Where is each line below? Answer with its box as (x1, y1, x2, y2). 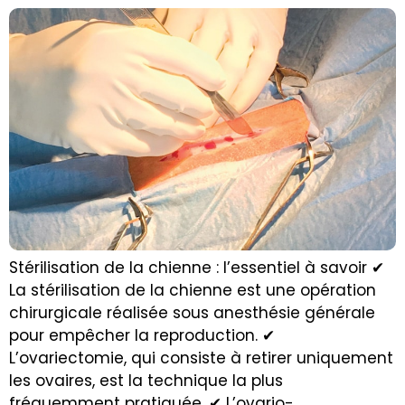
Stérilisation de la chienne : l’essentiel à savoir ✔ (9, 256, 384, 278)
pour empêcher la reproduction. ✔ (9, 324, 275, 346)
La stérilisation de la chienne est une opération (9, 278, 376, 301)
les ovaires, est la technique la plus (9, 369, 283, 391)
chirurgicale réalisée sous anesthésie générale (9, 301, 375, 324)
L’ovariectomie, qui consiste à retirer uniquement (9, 346, 393, 369)
